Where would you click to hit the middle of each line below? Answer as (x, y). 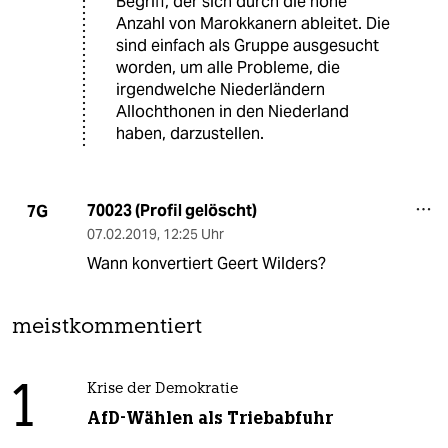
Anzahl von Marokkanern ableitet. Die (253, 24)
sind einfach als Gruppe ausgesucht (247, 46)
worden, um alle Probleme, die (228, 68)
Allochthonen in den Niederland (232, 112)
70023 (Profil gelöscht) (171, 211)
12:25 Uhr (193, 234)
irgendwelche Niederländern (220, 90)
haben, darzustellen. (190, 134)
